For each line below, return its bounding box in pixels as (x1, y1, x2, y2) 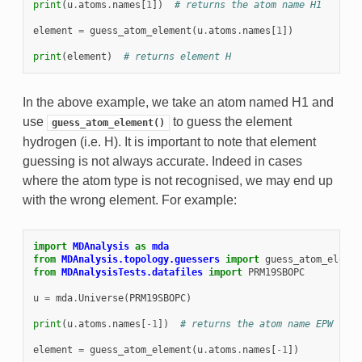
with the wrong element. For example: (22, 193, 237, 208)
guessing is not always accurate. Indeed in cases (22, 154, 302, 169)
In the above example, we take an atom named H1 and (22, 95, 334, 110)
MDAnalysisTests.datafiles (61, 267, 203, 279)
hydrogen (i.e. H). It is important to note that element (22, 135, 316, 149)
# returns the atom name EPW (179, 318, 333, 330)
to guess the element (169, 115, 292, 129)
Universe (78, 293, 124, 305)
